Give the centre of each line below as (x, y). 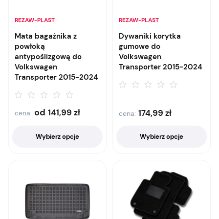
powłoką (30, 46)
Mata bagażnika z (46, 36)
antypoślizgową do (48, 57)
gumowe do (140, 46)
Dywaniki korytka (150, 36)
